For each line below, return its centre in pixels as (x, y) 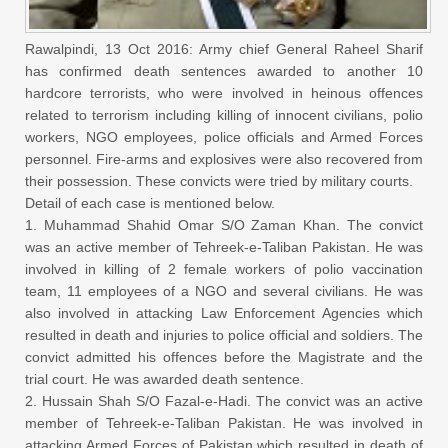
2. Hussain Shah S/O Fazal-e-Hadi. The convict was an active (224, 400)
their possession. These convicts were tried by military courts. (219, 180)
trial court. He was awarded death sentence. (164, 378)
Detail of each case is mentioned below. (150, 202)
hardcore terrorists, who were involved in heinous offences (224, 92)
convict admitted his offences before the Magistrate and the (224, 356)
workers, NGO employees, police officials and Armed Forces (224, 136)
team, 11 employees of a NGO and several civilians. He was (224, 290)
